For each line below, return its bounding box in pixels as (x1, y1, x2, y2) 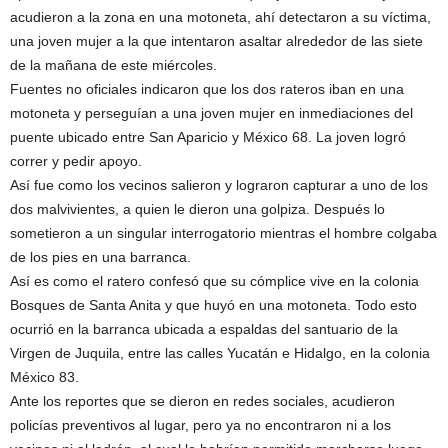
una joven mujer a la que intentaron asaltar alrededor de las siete (10, 33, 423, 49)
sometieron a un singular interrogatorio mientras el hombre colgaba (10, 225, 437, 241)
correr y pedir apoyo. (10, 153, 142, 169)
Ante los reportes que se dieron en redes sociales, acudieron (10, 393, 395, 409)
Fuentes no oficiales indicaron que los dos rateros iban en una (10, 81, 404, 97)
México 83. (10, 369, 79, 385)
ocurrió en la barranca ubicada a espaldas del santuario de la (10, 321, 398, 337)
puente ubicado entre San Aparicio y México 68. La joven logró (10, 129, 406, 145)
